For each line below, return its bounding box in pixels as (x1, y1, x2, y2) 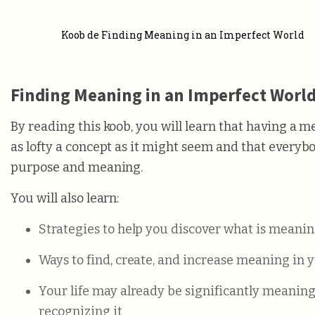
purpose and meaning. (11, 160, 143, 175)
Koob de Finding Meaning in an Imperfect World (61, 28, 304, 41)
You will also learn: (11, 191, 120, 206)
